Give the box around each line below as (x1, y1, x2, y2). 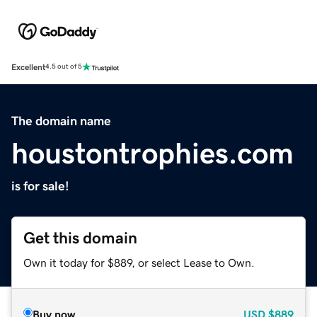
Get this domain (23, 229, 137, 246)
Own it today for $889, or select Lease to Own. (23, 256, 255, 268)
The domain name (11, 114, 111, 127)
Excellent (11, 62, 45, 71)
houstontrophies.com (11, 138, 294, 168)
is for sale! (11, 179, 69, 192)
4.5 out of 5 (45, 63, 82, 71)
